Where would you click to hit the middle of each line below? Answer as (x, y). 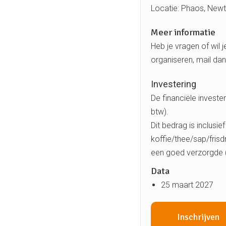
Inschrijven (198, 217)
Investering (174, 84)
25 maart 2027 (187, 185)
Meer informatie (183, 32)
